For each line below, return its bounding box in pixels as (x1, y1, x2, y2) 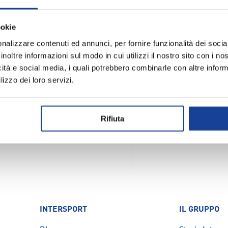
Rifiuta (100, 114, 124, 123)
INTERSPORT (40, 206, 88, 214)
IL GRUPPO (179, 206, 219, 214)
